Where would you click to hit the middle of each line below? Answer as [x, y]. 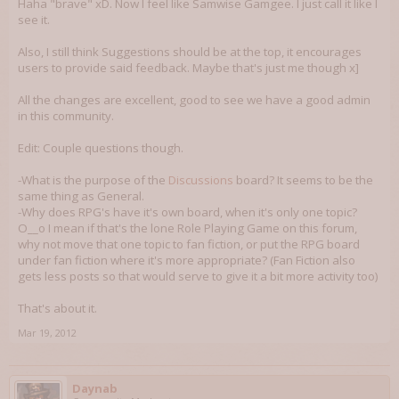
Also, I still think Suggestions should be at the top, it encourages [190, 51]
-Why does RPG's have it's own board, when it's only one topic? [187, 212]
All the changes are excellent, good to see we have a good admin [194, 99]
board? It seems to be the [303, 179]
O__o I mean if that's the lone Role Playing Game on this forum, [187, 228]
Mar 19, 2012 [47, 332]
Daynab [95, 388]
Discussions [201, 179]
